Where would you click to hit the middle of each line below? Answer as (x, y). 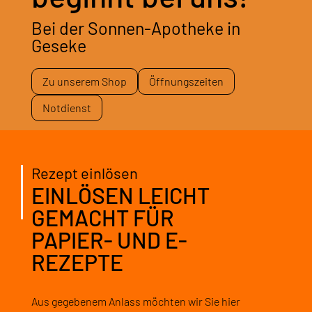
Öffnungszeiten (186, 81)
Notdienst (67, 107)
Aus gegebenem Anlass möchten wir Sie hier (135, 302)
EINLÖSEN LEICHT (120, 195)
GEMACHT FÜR (102, 218)
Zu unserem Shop (84, 81)
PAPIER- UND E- (109, 240)
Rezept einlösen (84, 173)
